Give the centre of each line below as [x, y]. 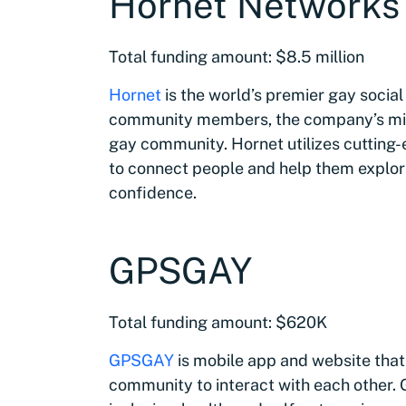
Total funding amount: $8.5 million [237, 57]
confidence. [153, 193]
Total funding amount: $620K [218, 322]
